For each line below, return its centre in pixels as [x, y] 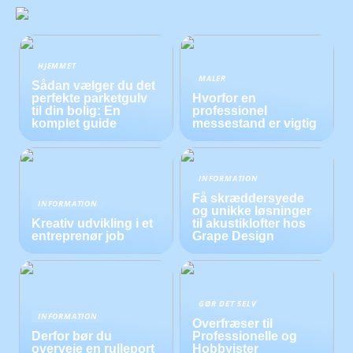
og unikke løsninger [252, 211]
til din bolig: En [76, 110]
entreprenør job [78, 236]
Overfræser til [233, 324]
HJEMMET [57, 65]
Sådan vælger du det [94, 85]
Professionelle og [245, 336]
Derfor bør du [72, 336]
